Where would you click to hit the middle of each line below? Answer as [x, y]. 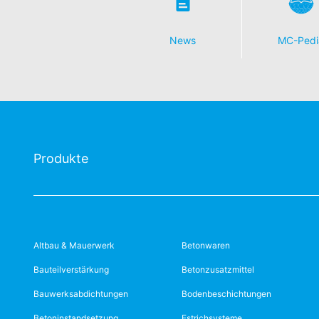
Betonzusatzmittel [218, 270]
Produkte [61, 158]
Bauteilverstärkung [71, 270]
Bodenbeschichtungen [227, 294]
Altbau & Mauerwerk [74, 245]
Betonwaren [206, 245]
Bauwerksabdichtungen [81, 294]
